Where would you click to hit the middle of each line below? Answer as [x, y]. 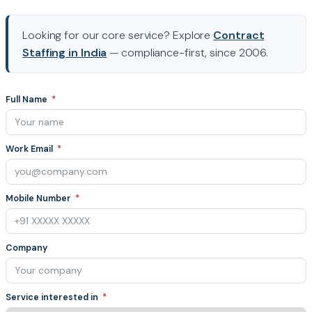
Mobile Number [38, 199]
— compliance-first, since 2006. [188, 53]
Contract [239, 36]
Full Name [26, 100]
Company [26, 248]
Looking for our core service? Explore [118, 36]
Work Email [29, 149]
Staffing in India [65, 53]
